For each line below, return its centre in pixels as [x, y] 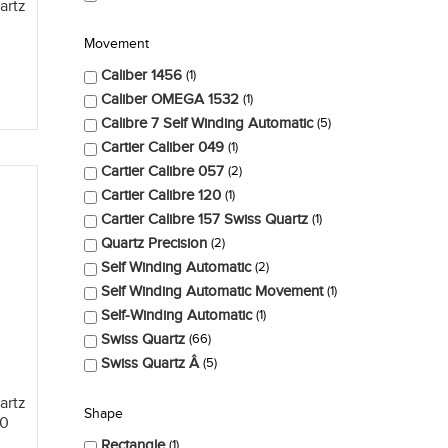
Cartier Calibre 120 [160, 195]
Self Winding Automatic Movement [211, 291]
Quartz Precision [153, 243]
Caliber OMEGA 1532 [169, 99]
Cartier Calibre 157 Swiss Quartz [204, 219]
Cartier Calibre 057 [162, 171]
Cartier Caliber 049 [162, 147]
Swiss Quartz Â [149, 363]
